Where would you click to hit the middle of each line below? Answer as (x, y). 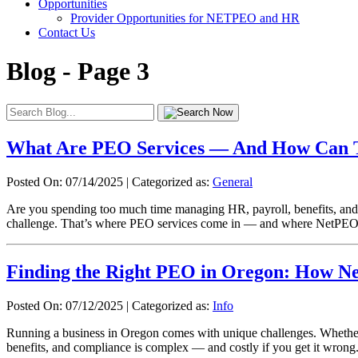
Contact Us (67, 32)
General (233, 181)
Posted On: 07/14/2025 (65, 181)
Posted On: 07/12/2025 (65, 305)
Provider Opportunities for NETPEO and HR (185, 18)
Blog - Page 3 (78, 72)
